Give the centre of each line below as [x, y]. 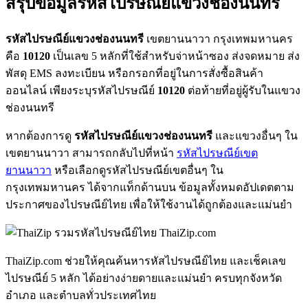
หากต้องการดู [40, 135]
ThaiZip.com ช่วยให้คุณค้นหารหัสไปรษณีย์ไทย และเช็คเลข [146, 261]
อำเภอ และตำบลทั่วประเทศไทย [81, 295]
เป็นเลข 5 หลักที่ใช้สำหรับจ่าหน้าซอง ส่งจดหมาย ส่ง [175, 56]
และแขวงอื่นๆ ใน [255, 135]
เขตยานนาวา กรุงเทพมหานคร [218, 38]
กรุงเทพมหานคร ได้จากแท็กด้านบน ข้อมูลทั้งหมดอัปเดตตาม [150, 187]
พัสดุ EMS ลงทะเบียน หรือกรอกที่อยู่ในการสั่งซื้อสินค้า [134, 73]
